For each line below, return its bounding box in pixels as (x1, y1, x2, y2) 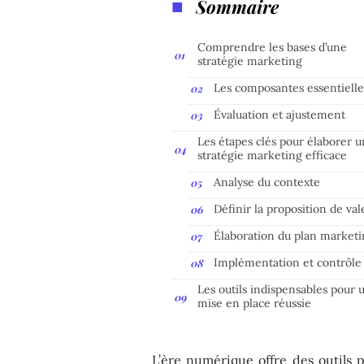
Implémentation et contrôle (214, 254, 362, 270)
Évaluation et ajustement (214, 106, 346, 122)
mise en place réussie (197, 295, 312, 310)
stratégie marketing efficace (197, 147, 348, 162)
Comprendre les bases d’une (197, 39, 348, 54)
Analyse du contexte (214, 174, 321, 189)
